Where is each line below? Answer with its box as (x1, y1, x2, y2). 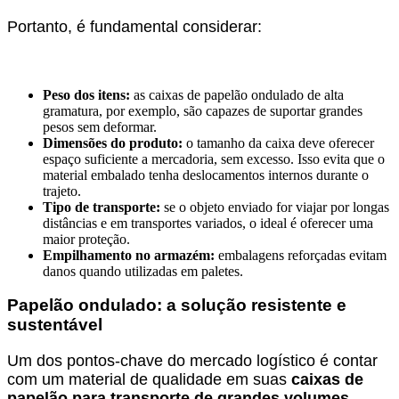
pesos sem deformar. (43, 118, 157, 134)
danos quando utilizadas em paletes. (43, 263, 243, 279)
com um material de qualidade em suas (7, 370, 291, 388)
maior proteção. (43, 231, 130, 247)
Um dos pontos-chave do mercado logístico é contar (7, 351, 378, 370)
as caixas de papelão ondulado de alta (130, 86, 344, 102)
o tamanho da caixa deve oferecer (183, 134, 374, 151)
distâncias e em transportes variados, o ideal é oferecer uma (43, 215, 373, 231)
